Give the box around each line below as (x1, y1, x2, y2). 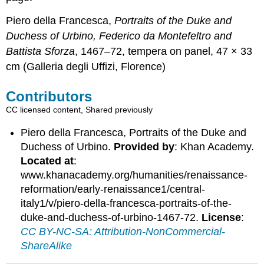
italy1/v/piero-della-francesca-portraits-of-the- (21, 197, 232, 209)
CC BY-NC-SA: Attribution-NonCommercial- (21, 225, 226, 237)
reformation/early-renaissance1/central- (21, 183, 206, 195)
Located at (21, 154, 74, 167)
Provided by (114, 140, 175, 153)
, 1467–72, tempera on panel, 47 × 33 (75, 45, 253, 58)
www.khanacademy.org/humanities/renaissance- (21, 169, 248, 181)
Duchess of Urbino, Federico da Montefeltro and (6, 30, 232, 42)
